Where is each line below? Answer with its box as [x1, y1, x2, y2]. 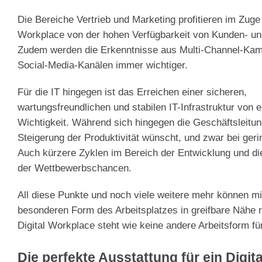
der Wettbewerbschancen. [18, 161, 132, 174]
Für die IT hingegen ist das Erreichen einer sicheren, [18, 85, 247, 98]
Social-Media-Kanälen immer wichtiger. [18, 58, 188, 71]
